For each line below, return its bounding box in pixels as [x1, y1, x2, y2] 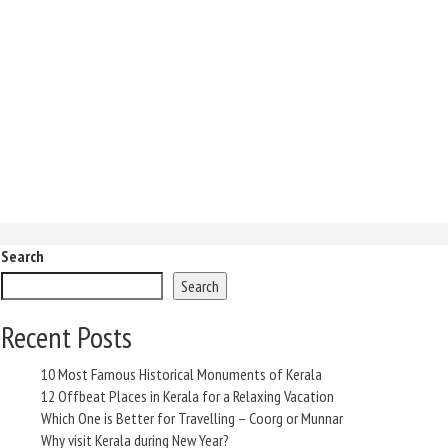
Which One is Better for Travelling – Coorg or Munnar [41, 408, 343, 428]
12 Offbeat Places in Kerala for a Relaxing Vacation [41, 386, 334, 406]
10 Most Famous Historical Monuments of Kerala [41, 364, 322, 384]
